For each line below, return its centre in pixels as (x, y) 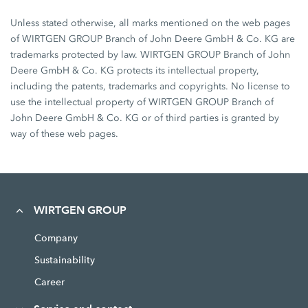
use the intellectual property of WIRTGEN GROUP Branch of (142, 102)
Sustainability (64, 260)
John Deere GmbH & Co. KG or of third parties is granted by (145, 118)
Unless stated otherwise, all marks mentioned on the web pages (151, 23)
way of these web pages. (65, 134)
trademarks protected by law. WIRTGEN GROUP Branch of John (151, 55)
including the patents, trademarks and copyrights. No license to (151, 86)
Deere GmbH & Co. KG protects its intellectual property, (135, 70)
